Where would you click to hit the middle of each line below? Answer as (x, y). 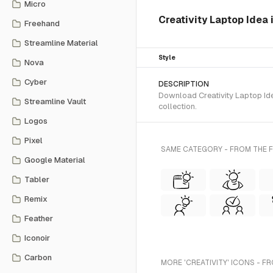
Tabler (37, 179)
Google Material (55, 160)
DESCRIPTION (184, 84)
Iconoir (37, 238)
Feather (39, 218)
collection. (178, 106)
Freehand (42, 23)
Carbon (38, 257)
